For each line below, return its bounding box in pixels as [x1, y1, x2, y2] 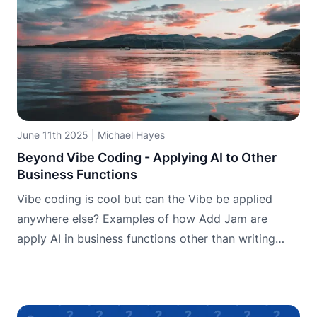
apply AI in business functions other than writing [17, 231, 275, 246]
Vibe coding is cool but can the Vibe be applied [17, 192, 272, 207]
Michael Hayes [98, 129, 165, 142]
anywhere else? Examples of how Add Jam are [17, 212, 267, 226]
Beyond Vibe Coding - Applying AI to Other [17, 150, 277, 166]
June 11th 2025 [17, 129, 88, 142]
